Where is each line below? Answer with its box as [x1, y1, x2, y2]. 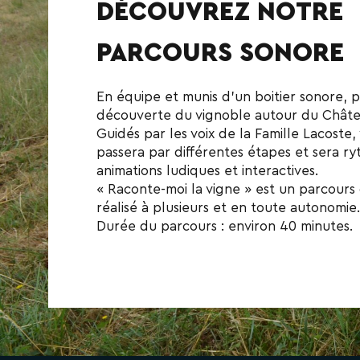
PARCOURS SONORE [96, 39, 344, 66]
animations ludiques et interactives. [96, 163, 318, 178]
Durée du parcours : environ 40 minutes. [96, 219, 353, 233]
